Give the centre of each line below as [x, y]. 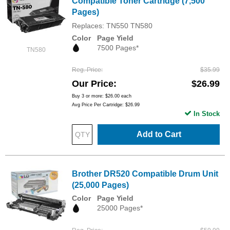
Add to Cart [159, 135]
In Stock [207, 114]
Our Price [93, 84]
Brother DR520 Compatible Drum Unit [145, 174]
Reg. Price [87, 70]
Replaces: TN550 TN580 [112, 26]
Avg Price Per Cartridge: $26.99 [106, 105]
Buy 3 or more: [89, 96]
